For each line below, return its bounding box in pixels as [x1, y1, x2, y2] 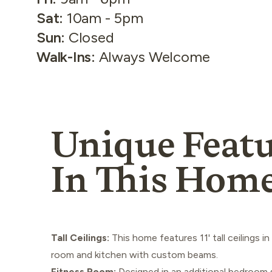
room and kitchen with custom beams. [51, 249, 218, 260]
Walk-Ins [36, 48, 92, 66]
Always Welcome [98, 48, 210, 66]
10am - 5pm [66, 9, 143, 27]
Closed [68, 29, 114, 46]
